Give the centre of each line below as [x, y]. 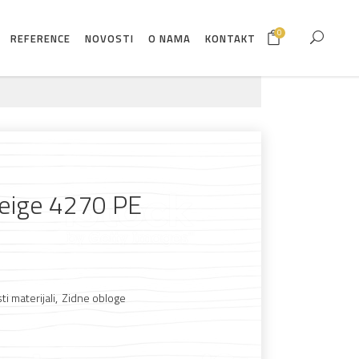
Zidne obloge [94, 298]
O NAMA [169, 38]
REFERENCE [40, 38]
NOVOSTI [109, 38]
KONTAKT [230, 38]
